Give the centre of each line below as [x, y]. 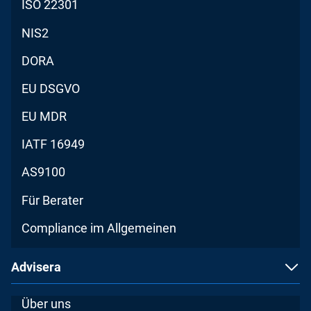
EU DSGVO [51, 88]
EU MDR [44, 117]
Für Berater [53, 200]
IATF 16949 [53, 144]
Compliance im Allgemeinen [99, 228]
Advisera [36, 267]
